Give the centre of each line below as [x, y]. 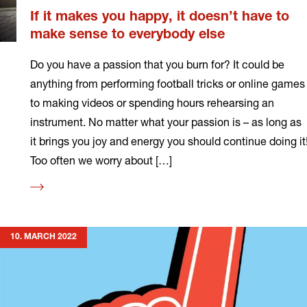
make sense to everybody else [127, 36]
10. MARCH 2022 [44, 237]
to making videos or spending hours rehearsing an [152, 103]
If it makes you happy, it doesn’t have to [160, 18]
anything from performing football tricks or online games [168, 84]
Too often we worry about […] [101, 160]
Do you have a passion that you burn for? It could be [157, 64]
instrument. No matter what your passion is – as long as [166, 122]
